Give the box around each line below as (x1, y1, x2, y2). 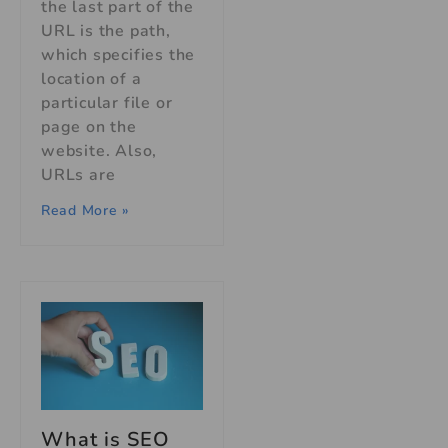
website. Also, (41, 140, 158, 163)
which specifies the (41, 44, 196, 67)
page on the (41, 116, 137, 139)
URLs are (41, 164, 116, 187)
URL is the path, (41, 20, 171, 43)
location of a (41, 68, 142, 91)
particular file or (41, 92, 173, 115)
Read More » (41, 201, 130, 221)
